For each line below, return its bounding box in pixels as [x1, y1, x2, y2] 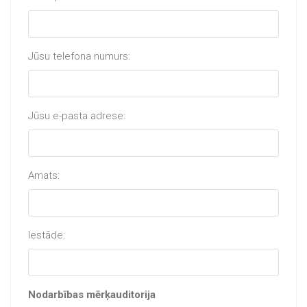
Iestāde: [28, 229, 65, 241]
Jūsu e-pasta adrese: [28, 110, 125, 122]
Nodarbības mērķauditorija [28, 288, 156, 301]
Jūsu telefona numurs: [28, 50, 130, 62]
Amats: [28, 169, 60, 182]
